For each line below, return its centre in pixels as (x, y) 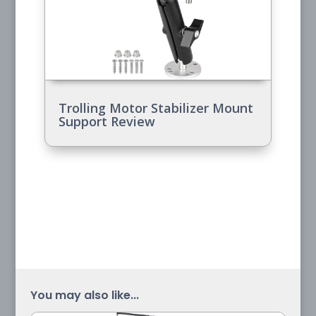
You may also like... (84, 295)
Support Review (107, 121)
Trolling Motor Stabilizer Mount (156, 108)
